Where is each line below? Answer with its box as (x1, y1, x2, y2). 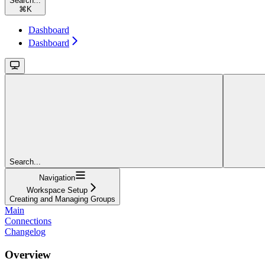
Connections (5, 215, 51, 226)
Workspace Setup (27, 185, 88, 195)
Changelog (5, 226, 46, 237)
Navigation (39, 173, 75, 182)
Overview (5, 248, 51, 261)
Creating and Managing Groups (9, 194, 115, 203)
